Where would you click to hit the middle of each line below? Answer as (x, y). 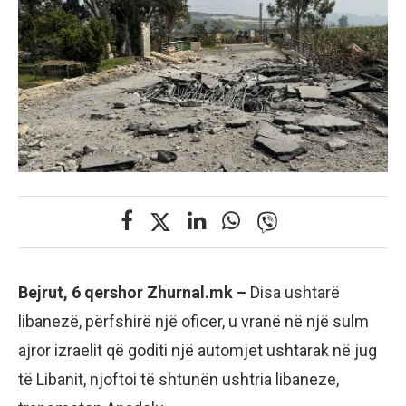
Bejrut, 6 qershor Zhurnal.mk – (134, 293)
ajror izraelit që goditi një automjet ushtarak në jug (198, 351)
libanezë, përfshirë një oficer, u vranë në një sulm (193, 322)
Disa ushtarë (295, 293)
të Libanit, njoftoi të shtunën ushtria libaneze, (179, 380)
